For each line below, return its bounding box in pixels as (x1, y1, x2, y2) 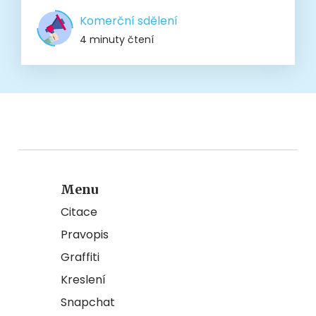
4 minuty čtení (80, 32, 154, 47)
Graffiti (61, 249, 99, 266)
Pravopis (61, 226, 109, 243)
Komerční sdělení (80, 13, 178, 30)
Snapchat (61, 294, 115, 311)
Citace (61, 204, 97, 221)
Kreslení (61, 272, 106, 288)
